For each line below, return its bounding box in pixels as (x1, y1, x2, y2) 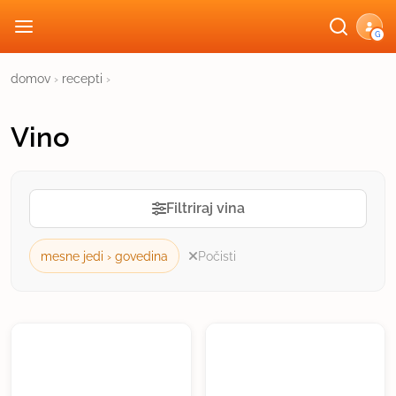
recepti (62, 72, 103, 86)
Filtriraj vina (165, 200, 245, 217)
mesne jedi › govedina (41, 248, 168, 263)
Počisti (198, 248, 236, 263)
